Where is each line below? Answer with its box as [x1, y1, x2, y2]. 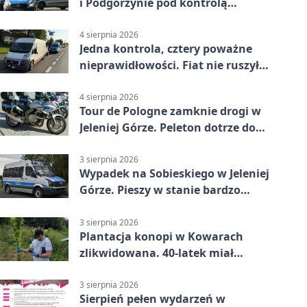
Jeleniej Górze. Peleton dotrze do [79, 120, 256, 136]
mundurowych [79, 11, 160, 27]
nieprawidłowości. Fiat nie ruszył [79, 57, 259, 73]
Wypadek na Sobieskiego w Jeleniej [79, 166, 269, 182]
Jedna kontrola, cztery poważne [79, 40, 252, 56]
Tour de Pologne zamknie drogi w [79, 103, 261, 119]
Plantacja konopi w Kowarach [79, 228, 243, 244]
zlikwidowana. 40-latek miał [79, 245, 234, 260]
